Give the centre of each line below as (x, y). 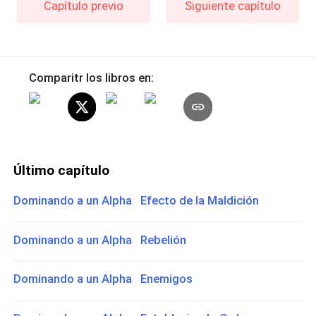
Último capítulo (62, 170)
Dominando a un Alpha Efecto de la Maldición (136, 201)
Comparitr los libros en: (91, 77)
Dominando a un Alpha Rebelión (100, 239)
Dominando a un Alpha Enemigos (103, 279)
